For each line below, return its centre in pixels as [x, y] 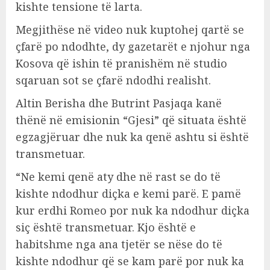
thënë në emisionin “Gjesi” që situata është [131, 120]
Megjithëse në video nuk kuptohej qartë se [130, 30]
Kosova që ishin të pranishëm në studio [121, 63]
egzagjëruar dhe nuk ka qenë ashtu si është [132, 137]
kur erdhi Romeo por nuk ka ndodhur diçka [133, 210]
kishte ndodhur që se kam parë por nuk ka [130, 261]
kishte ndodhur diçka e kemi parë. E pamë [128, 193]
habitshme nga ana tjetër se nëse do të [119, 244]
